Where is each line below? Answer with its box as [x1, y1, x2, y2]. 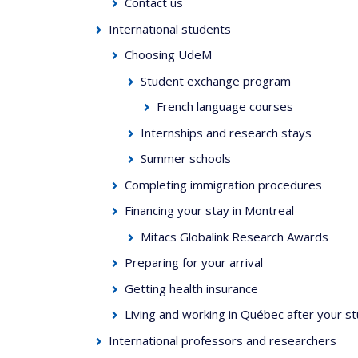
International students [109, 20, 232, 37]
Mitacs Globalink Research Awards [141, 228, 329, 245]
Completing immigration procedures [125, 176, 323, 193]
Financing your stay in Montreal [125, 202, 295, 218]
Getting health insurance [125, 280, 259, 296]
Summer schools [141, 150, 232, 166]
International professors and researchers [109, 332, 337, 348]
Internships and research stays [141, 124, 312, 141]
